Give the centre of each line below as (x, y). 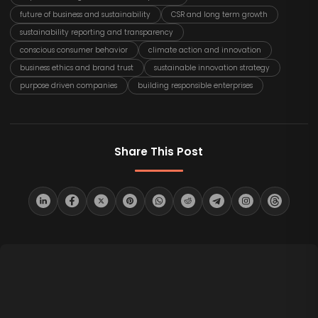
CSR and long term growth (220, 14)
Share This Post (159, 152)
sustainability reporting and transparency (97, 32)
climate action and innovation (205, 50)
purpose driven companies (69, 86)
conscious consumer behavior (74, 50)
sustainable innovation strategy (212, 68)
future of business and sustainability (86, 14)
